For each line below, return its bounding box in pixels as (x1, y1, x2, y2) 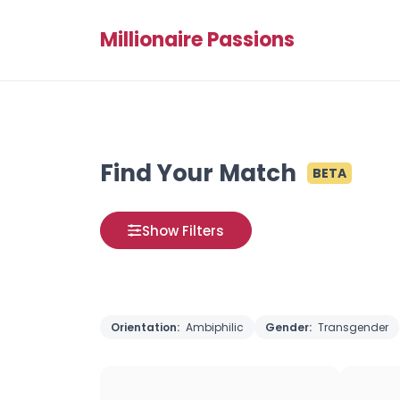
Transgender (318, 320, 388, 335)
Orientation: (111, 320, 182, 335)
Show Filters (142, 221, 224, 240)
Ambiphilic (186, 320, 244, 335)
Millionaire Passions (100, 26, 295, 54)
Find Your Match (100, 157, 296, 189)
